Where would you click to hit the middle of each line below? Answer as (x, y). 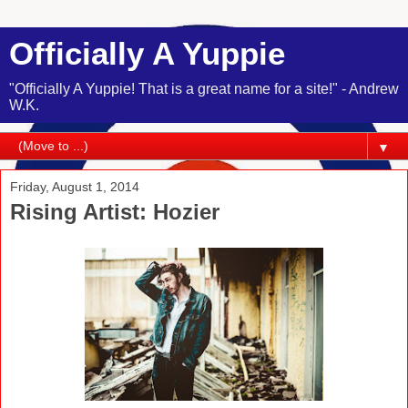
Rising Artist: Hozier (115, 212)
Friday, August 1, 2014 (75, 187)
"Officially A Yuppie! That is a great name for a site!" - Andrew (204, 89)
